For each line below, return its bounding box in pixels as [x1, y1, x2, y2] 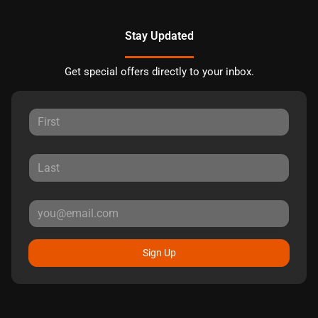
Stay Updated [124, 29, 194, 43]
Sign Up [142, 247, 176, 259]
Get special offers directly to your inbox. [64, 65, 254, 78]
